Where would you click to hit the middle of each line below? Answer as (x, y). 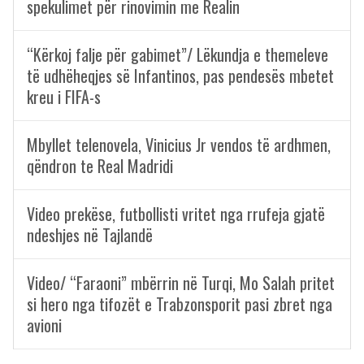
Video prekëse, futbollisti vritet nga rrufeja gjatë (176, 214)
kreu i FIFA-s (64, 97)
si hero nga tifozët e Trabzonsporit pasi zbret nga (180, 304)
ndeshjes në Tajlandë (90, 235)
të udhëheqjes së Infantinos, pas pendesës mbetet (180, 76)
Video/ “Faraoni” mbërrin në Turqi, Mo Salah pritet (181, 283)
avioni (44, 325)
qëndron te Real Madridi (100, 166)
